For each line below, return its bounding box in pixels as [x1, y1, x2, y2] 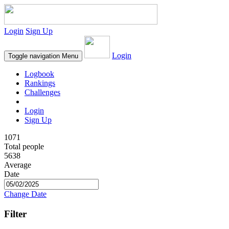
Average [4, 161, 31, 169]
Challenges [25, 88, 60, 97]
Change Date [4, 190, 47, 198]
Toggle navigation [8, 52, 60, 60]
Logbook [25, 70, 54, 78]
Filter [4, 208, 27, 219]
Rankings [25, 79, 55, 87]
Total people [4, 142, 44, 151]
